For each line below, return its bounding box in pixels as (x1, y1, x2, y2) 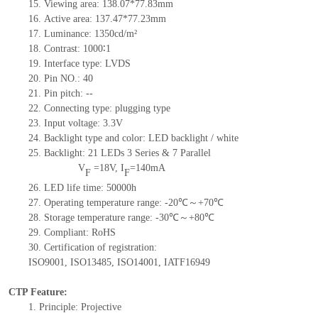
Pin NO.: (43, 73, 83, 84)
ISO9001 (28, 257, 65, 268)
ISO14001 (116, 257, 158, 268)
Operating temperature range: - (43, 197, 168, 209)
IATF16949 (163, 257, 210, 268)
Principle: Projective (38, 302, 121, 313)
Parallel (180, 148, 211, 159)
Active (43, 13, 73, 25)
